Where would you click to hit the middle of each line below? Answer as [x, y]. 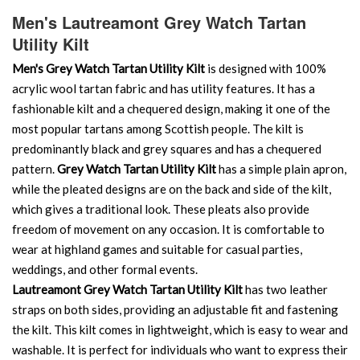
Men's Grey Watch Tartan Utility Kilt [108, 68]
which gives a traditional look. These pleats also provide [161, 209]
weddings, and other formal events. [105, 269]
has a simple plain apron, [281, 168]
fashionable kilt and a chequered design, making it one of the [171, 108]
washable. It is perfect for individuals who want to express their [180, 349]
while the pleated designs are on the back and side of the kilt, [172, 188]
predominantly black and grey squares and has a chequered [167, 148]
